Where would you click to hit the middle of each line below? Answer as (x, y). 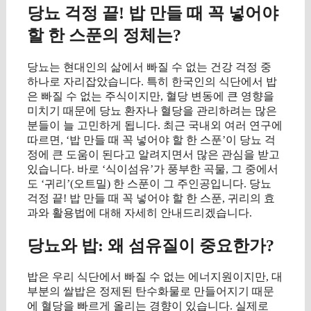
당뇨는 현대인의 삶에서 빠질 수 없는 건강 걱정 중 (149, 67)
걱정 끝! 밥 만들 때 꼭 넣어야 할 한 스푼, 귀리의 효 (151, 198)
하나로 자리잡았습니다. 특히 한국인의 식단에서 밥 (152, 81)
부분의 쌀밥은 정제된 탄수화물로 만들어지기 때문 (151, 292)
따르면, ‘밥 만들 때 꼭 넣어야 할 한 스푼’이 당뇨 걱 (151, 140)
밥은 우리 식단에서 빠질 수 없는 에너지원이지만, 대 (155, 277)
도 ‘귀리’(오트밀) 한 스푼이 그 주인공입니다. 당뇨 (149, 183)
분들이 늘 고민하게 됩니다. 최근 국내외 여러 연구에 (155, 125)
